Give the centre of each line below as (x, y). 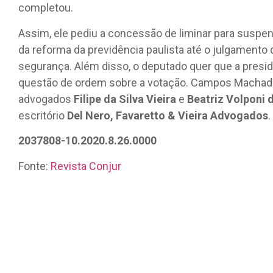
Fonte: (34, 166)
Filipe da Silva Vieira (125, 99)
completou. (46, 8)
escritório (43, 115)
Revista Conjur (86, 166)
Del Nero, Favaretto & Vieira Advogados (168, 115)
